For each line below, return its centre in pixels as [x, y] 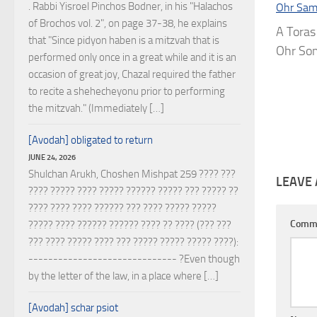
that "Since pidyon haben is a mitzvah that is [124, 40]
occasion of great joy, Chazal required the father [132, 74]
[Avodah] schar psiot [73, 308]
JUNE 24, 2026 [52, 157]
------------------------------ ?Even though [134, 259]
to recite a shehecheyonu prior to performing [127, 91]
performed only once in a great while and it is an [132, 57]
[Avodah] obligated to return [91, 140]
